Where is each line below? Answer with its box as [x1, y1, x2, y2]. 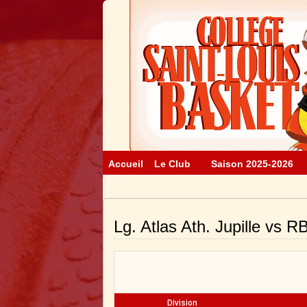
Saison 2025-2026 [210, 158, 293, 169]
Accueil [108, 158, 143, 169]
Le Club [153, 158, 191, 169]
